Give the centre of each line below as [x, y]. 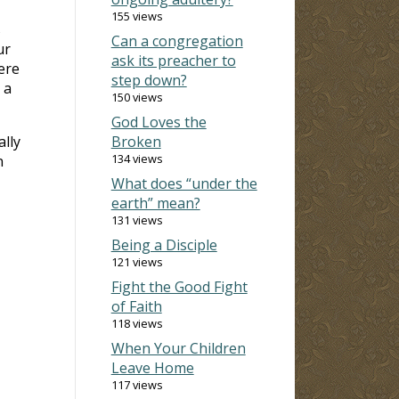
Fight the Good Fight [179, 286]
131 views [137, 220]
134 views [137, 158]
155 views [137, 16]
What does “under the [184, 183]
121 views [137, 261]
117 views [137, 384]
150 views [137, 97]
